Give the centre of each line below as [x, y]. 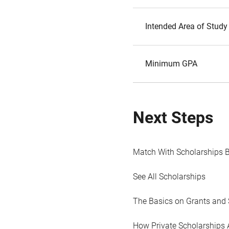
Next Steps [173, 118]
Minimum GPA [171, 64]
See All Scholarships [169, 177]
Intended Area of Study [186, 26]
